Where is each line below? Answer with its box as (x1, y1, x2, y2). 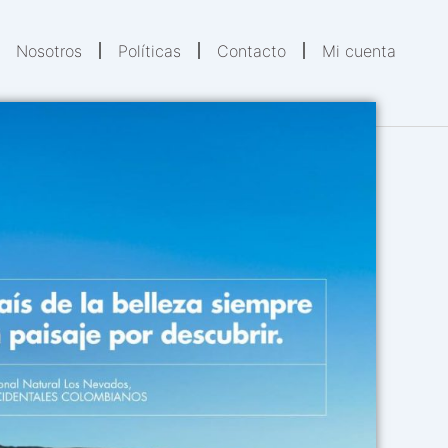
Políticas (118, 40, 182, 61)
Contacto (217, 40, 287, 61)
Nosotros (16, 40, 83, 61)
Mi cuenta (322, 40, 397, 61)
